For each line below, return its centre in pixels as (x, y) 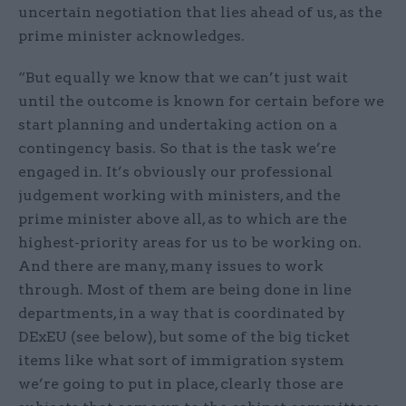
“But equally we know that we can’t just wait (183, 78)
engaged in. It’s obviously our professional (175, 172)
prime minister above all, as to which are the (183, 219)
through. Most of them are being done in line (185, 290)
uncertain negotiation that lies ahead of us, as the (200, 13)
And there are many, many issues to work (171, 266)
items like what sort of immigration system (181, 361)
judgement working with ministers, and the (179, 196)
